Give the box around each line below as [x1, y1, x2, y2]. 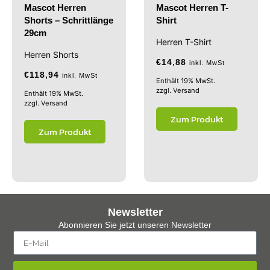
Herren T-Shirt [156, 37, 212, 48]
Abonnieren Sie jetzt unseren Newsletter [58, 220, 212, 230]
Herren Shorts [24, 49, 78, 60]
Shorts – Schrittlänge [24, 15, 113, 26]
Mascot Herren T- [156, 2, 228, 13]
